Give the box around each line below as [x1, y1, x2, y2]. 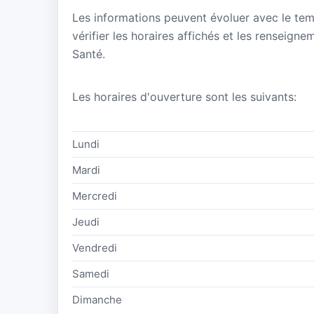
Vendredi [72, 240, 117, 254]
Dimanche [72, 292, 122, 306]
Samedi [72, 266, 109, 280]
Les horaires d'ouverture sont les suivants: [72, 90, 296, 104]
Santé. [72, 47, 105, 62]
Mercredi [72, 189, 117, 203]
